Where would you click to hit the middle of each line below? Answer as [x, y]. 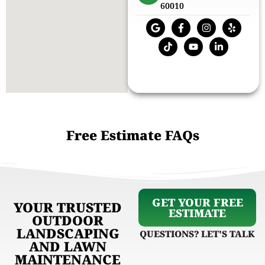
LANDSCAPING [68, 233]
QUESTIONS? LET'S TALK [197, 233]
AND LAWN [68, 246]
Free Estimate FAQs [132, 135]
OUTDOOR [68, 220]
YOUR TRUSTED [68, 207]
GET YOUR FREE [197, 202]
